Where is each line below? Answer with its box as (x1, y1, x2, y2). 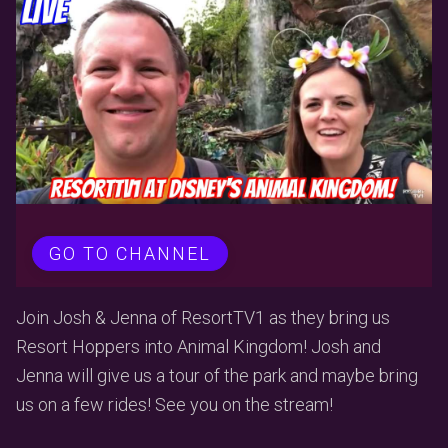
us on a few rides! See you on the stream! (16, 394, 333, 416)
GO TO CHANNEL (49, 243, 211, 265)
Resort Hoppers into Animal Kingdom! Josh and (16, 336, 381, 358)
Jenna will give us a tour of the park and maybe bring (16, 365, 418, 387)
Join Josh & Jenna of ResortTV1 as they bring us (16, 307, 390, 329)
